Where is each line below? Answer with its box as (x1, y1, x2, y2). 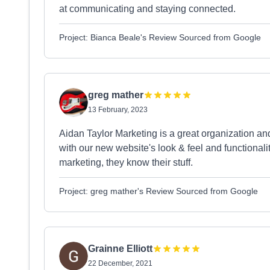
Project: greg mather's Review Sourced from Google (59, 186, 258, 196)
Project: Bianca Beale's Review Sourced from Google (59, 33, 261, 42)
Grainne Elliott (88, 243, 152, 254)
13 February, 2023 (88, 105, 148, 114)
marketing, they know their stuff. (59, 157, 193, 168)
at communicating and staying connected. (59, 4, 236, 14)
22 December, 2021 (88, 259, 152, 268)
